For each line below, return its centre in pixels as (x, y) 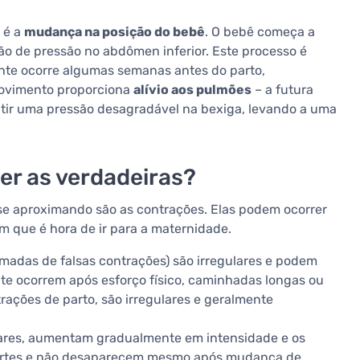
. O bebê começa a (260, 32)
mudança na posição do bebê (115, 32)
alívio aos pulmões (192, 90)
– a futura (282, 90)
